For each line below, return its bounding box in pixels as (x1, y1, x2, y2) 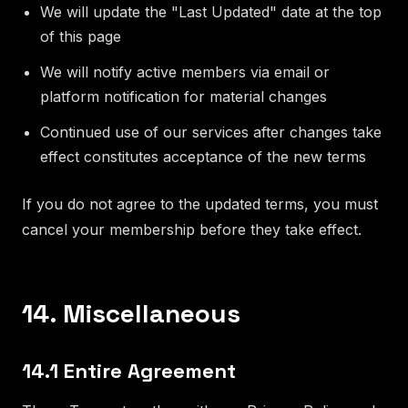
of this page (40, 26, 121, 46)
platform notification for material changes (40, 87, 327, 106)
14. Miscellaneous (22, 296, 240, 330)
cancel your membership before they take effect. (22, 219, 362, 239)
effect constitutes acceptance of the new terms (40, 147, 366, 166)
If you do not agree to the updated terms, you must (22, 194, 378, 213)
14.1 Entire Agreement (22, 357, 236, 383)
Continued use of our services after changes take (40, 122, 382, 141)
